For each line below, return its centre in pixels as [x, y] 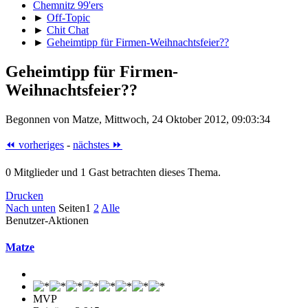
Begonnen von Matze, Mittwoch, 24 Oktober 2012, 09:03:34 [138, 119]
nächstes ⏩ [98, 144]
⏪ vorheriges [35, 144]
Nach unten [31, 208]
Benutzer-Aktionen [47, 220]
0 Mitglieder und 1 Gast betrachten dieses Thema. [113, 172]
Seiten [72, 208]
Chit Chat [68, 30]
